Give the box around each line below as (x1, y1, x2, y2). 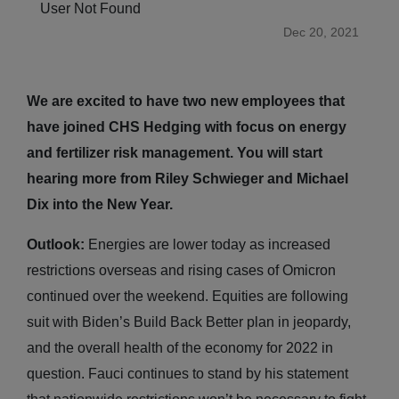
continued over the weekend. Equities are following (27, 288, 348, 304)
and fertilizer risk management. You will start (27, 144, 322, 160)
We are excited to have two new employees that (27, 93, 345, 109)
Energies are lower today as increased (85, 236, 330, 252)
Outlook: (27, 236, 85, 252)
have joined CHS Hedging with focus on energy (27, 118, 346, 134)
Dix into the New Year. (27, 196, 173, 212)
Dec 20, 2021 (283, 24, 359, 39)
